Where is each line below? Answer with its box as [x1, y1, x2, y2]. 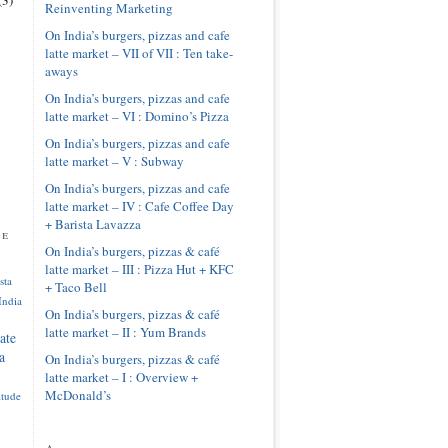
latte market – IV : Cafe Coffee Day [44, 196, 234, 215]
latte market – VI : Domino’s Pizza [44, 106, 229, 125]
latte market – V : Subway [44, 151, 184, 170]
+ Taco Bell [44, 277, 107, 296]
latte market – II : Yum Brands [44, 322, 206, 341]
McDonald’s [44, 385, 111, 404]
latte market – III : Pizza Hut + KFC [44, 259, 234, 278]
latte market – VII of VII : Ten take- [44, 43, 233, 62]
